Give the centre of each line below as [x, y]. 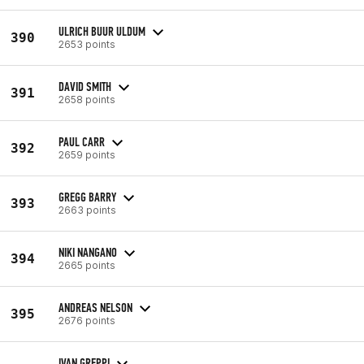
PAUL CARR [82, 141]
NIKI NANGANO [88, 252]
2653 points [87, 44]
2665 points [87, 265]
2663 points [87, 210]
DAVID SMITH [85, 86]
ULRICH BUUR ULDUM [102, 31]
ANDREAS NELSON [95, 307]
